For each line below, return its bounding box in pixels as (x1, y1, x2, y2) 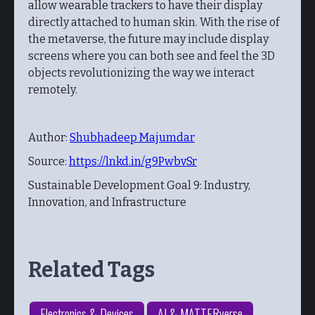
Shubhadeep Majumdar (70, 131, 195, 144)
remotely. (28, 83, 77, 96)
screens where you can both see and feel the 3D (28, 49, 275, 63)
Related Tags (28, 257, 155, 283)
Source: (28, 155, 69, 168)
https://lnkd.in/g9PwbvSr (69, 155, 197, 168)
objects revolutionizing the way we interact (28, 66, 255, 79)
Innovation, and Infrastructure (28, 195, 186, 209)
